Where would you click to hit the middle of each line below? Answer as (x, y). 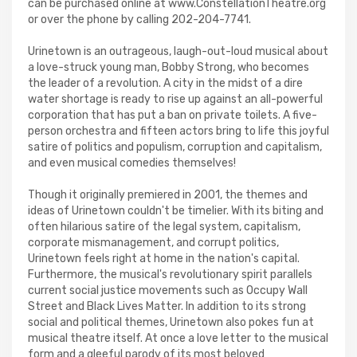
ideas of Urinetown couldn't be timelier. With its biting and (176, 211)
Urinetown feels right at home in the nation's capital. (164, 259)
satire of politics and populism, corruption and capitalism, (175, 147)
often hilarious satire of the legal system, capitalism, (164, 227)
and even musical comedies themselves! (132, 163)
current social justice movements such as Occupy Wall (168, 290)
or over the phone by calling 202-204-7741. (139, 20)
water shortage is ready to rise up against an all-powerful (175, 99)
